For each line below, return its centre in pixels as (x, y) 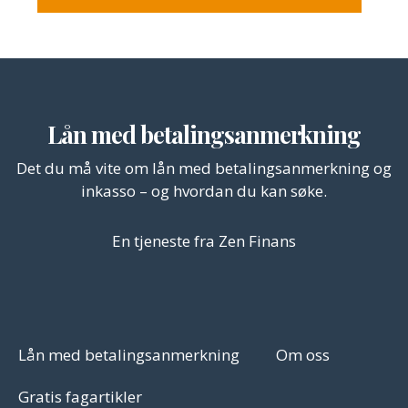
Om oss (303, 354)
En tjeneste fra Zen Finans (204, 240)
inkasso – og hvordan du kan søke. (204, 190)
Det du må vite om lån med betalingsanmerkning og (204, 168)
